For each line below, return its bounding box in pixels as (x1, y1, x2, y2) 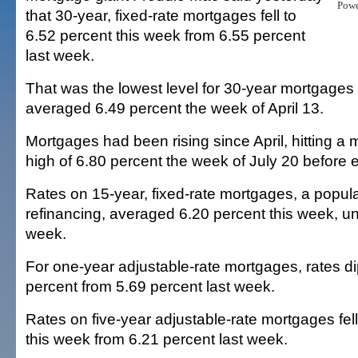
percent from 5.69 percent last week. (26, 277, 275, 295)
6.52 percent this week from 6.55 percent (26, 26, 305, 44)
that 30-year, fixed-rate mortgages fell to (26, 6, 296, 24)
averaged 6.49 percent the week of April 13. (26, 99, 324, 117)
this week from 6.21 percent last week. (26, 330, 288, 348)
